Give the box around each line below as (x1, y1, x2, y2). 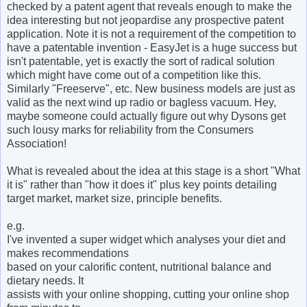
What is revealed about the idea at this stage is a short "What (7, 164, 300, 177)
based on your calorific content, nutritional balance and (7, 260, 271, 273)
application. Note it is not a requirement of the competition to (7, 27, 296, 40)
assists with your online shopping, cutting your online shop (7, 288, 289, 300)
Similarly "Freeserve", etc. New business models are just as (7, 82, 295, 95)
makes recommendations (7, 247, 129, 259)
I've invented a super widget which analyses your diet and (7, 233, 286, 245)
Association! (7, 137, 66, 149)
